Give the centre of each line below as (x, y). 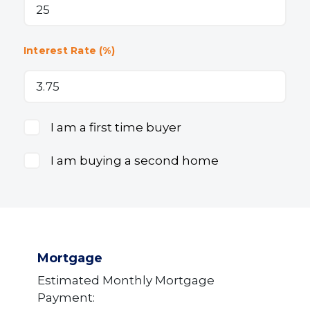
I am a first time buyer (116, 128)
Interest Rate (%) (69, 51)
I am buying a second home (135, 161)
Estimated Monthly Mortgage (126, 281)
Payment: (66, 298)
